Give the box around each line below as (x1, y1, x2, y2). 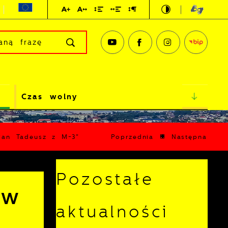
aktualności (56, 203, 169, 222)
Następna (171, 133, 207, 140)
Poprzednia (110, 133, 154, 140)
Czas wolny (21, 92, 78, 102)
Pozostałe (56, 170, 154, 189)
